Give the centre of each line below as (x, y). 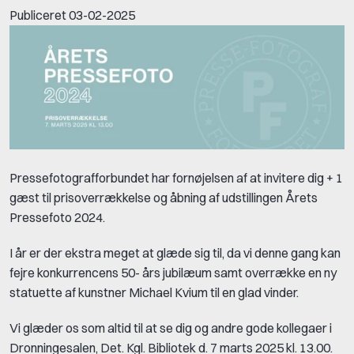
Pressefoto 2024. (57, 218)
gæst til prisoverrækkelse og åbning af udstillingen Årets (164, 198)
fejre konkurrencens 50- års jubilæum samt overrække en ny (173, 273)
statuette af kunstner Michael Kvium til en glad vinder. (156, 293)
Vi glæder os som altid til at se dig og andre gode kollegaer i (171, 328)
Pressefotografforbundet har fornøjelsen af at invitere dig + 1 (176, 178)
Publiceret (39, 15)
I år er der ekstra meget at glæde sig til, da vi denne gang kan (175, 253)
